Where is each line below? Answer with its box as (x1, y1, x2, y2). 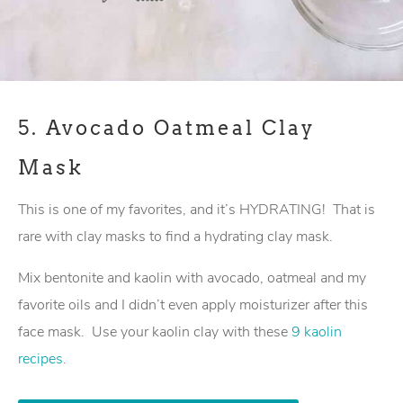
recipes (18, 349, 63, 370)
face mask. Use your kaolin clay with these (18, 322, 291, 343)
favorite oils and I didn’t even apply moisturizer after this (18, 295, 368, 316)
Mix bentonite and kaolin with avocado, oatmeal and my (18, 268, 366, 289)
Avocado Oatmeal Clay (46, 116, 316, 140)
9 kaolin (291, 322, 342, 343)
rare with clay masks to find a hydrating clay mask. (18, 227, 333, 247)
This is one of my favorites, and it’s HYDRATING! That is (18, 200, 375, 220)
